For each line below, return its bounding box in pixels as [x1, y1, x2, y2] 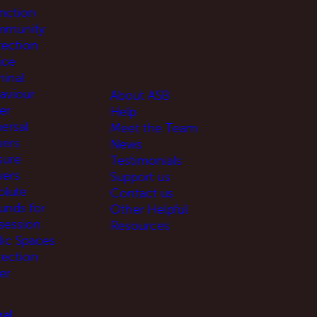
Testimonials [110, 151, 182, 168]
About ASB [110, 86, 170, 103]
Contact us [110, 184, 173, 201]
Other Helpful [110, 200, 188, 217]
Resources [110, 217, 170, 234]
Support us [110, 168, 171, 185]
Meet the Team [110, 119, 197, 136]
